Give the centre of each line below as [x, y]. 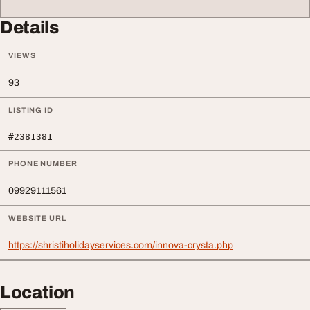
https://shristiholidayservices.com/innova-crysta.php [121, 246]
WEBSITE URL [37, 218]
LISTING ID [31, 110]
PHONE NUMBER [43, 164]
